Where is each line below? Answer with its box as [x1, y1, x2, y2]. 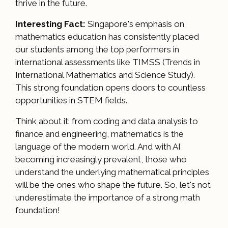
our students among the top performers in [15, 44, 179, 54]
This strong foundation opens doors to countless [15, 82, 206, 93]
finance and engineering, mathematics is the [15, 128, 184, 139]
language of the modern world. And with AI [15, 141, 181, 152]
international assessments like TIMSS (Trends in [15, 56, 200, 67]
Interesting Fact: [15, 18, 85, 29]
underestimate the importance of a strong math [15, 192, 200, 203]
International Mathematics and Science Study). [15, 69, 195, 80]
